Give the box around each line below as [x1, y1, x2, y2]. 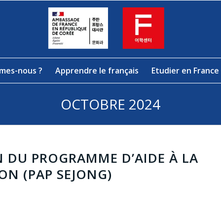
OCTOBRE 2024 [61, 95, 160, 113]
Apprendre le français [55, 65, 139, 76]
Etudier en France [151, 65, 220, 76]
